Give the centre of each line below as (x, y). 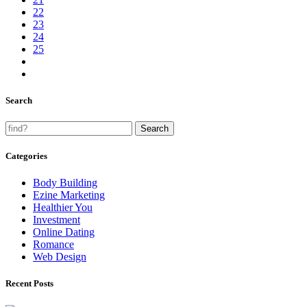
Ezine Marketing (69, 195)
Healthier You (63, 208)
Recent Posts (29, 284)
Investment (57, 220)
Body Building (65, 183)
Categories (26, 156)
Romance (53, 245)
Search (19, 100)
